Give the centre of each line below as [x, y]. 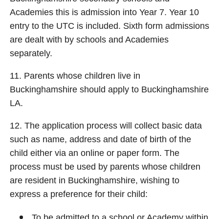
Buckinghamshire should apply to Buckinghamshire [109, 89]
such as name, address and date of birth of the [100, 139]
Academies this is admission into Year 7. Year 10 [104, 12]
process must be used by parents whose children [105, 167]
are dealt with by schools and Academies [89, 40]
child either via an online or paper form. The [95, 153]
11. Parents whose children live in [75, 76]
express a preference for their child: [79, 194]
